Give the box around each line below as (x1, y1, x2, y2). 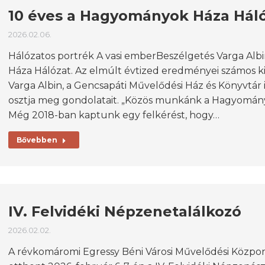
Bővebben (17, 135, 57, 144)
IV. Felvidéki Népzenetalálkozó (8, 203, 241, 220)
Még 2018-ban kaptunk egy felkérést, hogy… (8, 109, 219, 121)
